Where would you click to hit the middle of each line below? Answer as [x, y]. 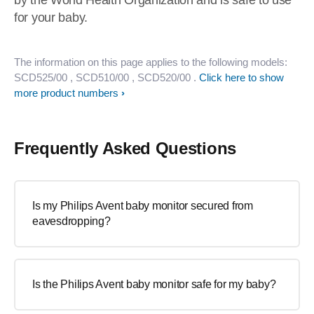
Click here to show [241, 77]
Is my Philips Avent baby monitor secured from [143, 206]
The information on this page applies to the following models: [151, 62]
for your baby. [51, 18]
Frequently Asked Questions [125, 148]
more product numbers [66, 93]
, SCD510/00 [100, 77]
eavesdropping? [71, 221]
